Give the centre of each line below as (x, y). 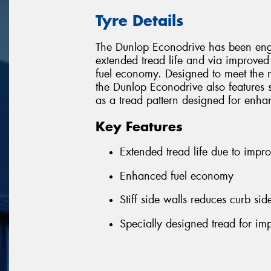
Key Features (139, 126)
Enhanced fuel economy (177, 176)
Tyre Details (139, 20)
